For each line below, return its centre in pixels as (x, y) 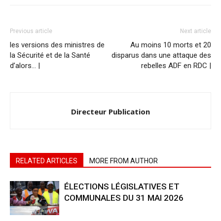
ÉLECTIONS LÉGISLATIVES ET (122, 186)
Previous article (31, 31)
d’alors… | (25, 66)
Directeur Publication (110, 111)
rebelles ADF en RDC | (176, 66)
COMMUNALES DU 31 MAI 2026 (124, 198)
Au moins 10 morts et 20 (171, 45)
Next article (196, 31)
